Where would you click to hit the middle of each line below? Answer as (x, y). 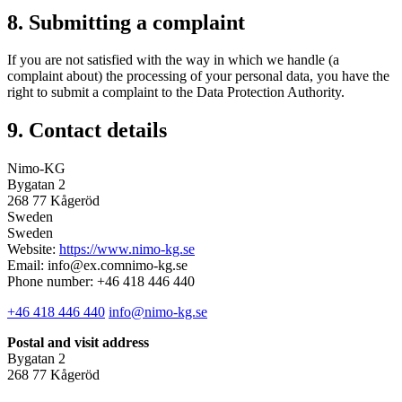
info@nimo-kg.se (158, 312)
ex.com (104, 266)
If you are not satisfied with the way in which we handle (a (173, 60)
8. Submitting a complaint (126, 22)
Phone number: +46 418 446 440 (101, 282)
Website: (33, 249)
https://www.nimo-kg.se (127, 249)
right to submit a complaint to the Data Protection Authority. (176, 92)
